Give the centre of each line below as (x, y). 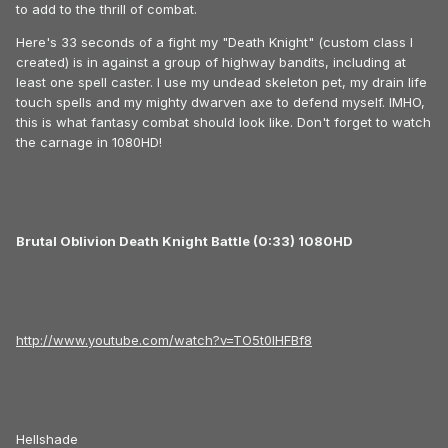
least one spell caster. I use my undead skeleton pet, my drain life (221, 82)
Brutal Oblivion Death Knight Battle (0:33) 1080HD (184, 241)
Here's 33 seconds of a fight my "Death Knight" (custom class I (214, 42)
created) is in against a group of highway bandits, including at (211, 62)
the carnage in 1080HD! (89, 142)
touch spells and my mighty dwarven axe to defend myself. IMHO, (220, 102)
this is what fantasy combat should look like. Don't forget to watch (223, 122)
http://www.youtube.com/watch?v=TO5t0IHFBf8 (164, 340)
